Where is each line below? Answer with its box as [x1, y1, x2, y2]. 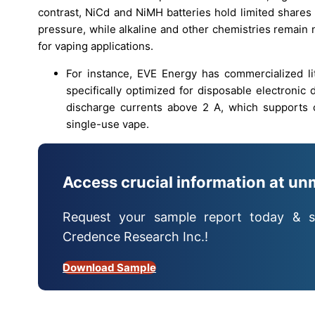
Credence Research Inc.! [63, 229, 208, 245]
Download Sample [63, 261, 156, 275]
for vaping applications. [38, 39, 153, 53]
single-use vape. [66, 117, 149, 131]
